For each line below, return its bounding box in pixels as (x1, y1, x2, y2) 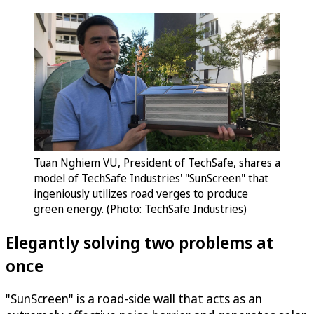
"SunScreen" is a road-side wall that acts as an (6, 290, 262, 308)
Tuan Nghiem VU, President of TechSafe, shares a (34, 154, 280, 170)
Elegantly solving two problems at (6, 230, 273, 254)
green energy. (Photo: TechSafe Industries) (34, 200, 247, 217)
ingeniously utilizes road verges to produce (34, 185, 248, 201)
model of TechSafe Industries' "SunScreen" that (34, 170, 268, 186)
